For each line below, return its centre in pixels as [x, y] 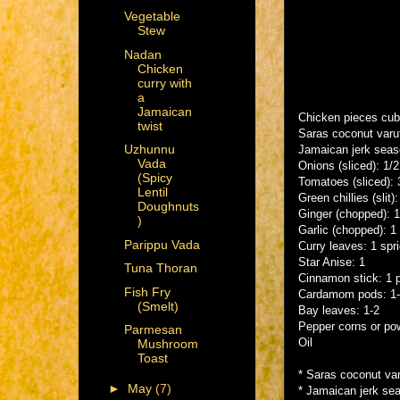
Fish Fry [147, 292]
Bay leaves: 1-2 [339, 310]
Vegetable [152, 17]
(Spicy [154, 178]
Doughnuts [168, 207]
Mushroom [167, 344]
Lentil [152, 192]
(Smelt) [158, 306]
